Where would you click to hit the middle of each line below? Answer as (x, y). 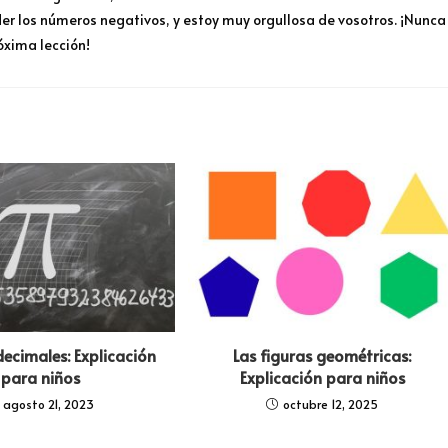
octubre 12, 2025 (331, 404)
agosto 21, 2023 (49, 404)
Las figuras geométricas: (322, 355)
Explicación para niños (322, 377)
